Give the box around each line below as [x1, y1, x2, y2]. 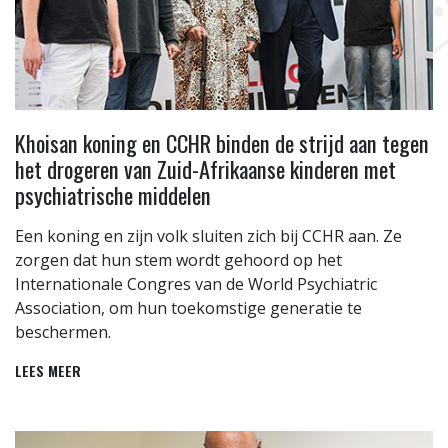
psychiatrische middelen [15, 178, 211, 212]
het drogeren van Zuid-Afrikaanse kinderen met [15, 152, 396, 186]
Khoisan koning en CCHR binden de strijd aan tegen [15, 126, 429, 160]
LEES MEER [15, 360, 81, 382]
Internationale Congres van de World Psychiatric [15, 273, 377, 296]
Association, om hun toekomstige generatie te [15, 297, 362, 320]
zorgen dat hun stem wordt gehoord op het [15, 249, 342, 272]
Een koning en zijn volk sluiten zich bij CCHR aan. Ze [15, 225, 402, 248]
